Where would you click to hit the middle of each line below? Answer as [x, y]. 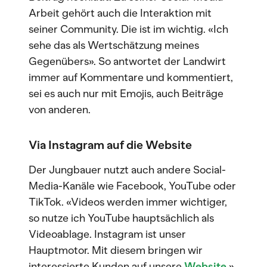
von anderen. [61, 110]
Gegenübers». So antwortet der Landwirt [127, 61]
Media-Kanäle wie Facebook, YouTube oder [132, 186]
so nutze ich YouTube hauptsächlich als [121, 218]
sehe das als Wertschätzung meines [114, 45]
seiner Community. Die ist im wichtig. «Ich [128, 29]
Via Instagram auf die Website [110, 145]
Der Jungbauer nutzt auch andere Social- [127, 170]
